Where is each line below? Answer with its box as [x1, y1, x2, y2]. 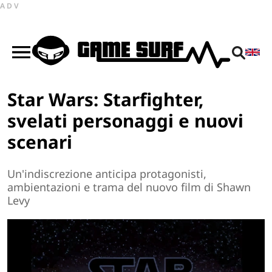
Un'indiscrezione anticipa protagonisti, [7, 166, 206, 182]
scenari [7, 129, 72, 154]
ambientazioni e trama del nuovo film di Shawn [7, 180, 251, 195]
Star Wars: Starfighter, [7, 86, 203, 112]
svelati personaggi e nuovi [7, 107, 243, 133]
